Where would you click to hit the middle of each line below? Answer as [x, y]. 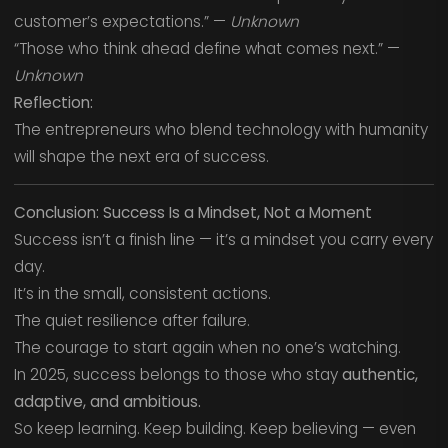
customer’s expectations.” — [121, 22]
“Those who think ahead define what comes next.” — [206, 49]
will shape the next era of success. [141, 157]
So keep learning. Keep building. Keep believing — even [214, 428]
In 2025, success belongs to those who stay [177, 374]
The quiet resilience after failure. [131, 320]
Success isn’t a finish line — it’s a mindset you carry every [223, 239]
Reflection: [53, 103]
